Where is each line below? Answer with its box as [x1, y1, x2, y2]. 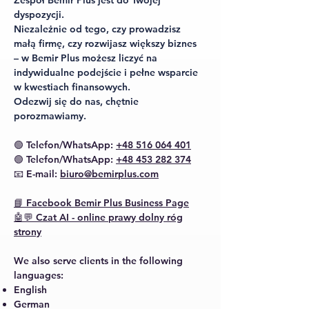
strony [14, 226, 41, 238]
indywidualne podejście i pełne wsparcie [14, 66, 198, 79]
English [14, 283, 47, 296]
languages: [14, 269, 63, 281]
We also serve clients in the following [14, 255, 183, 267]
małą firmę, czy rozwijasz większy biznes [14, 37, 197, 50]
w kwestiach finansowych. [14, 81, 130, 93]
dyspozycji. [14, 8, 64, 21]
